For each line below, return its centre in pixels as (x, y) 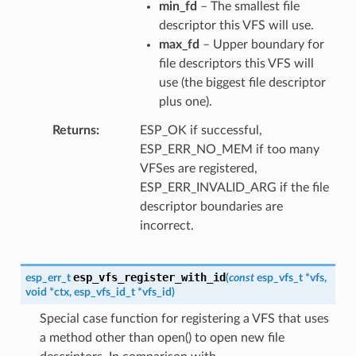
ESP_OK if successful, (201, 130)
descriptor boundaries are (211, 206)
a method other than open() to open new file (162, 337)
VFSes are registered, (198, 168)
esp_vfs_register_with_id (149, 277)
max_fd (179, 44)
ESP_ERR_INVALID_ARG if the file (234, 187)
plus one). (185, 101)
